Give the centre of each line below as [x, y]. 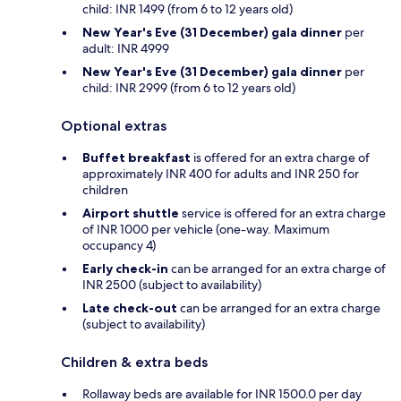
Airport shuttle [131, 213]
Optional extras [114, 126]
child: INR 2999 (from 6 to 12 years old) [189, 88]
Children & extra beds [134, 363]
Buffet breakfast [137, 158]
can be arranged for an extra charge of [277, 269]
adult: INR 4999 [126, 49]
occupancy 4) [119, 246]
